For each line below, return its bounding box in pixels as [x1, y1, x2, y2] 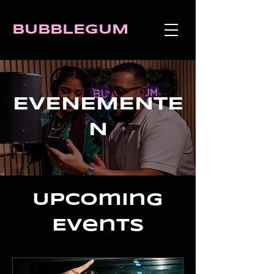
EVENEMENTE [12, 95, 183, 113]
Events [51, 218, 144, 234]
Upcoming [32, 192, 163, 209]
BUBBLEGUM [12, 23, 128, 37]
